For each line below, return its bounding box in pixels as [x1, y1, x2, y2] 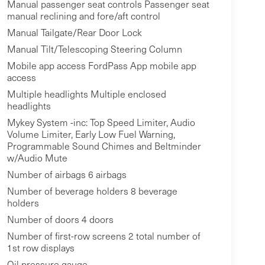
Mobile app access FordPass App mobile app [7, 59, 196, 72]
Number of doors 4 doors [7, 213, 114, 226]
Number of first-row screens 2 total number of [7, 230, 201, 243]
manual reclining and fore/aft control [7, 9, 160, 22]
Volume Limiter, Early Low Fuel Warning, [7, 128, 175, 141]
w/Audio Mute [7, 151, 67, 164]
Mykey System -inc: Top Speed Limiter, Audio [7, 116, 195, 129]
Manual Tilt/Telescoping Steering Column [7, 43, 182, 56]
